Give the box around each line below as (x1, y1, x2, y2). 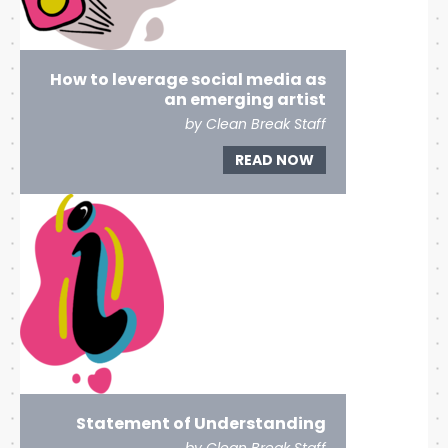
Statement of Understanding (76, 412, 327, 436)
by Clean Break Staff (185, 114, 327, 135)
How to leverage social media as (50, 68, 327, 92)
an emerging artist (164, 88, 327, 112)
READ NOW (235, 150, 315, 171)
